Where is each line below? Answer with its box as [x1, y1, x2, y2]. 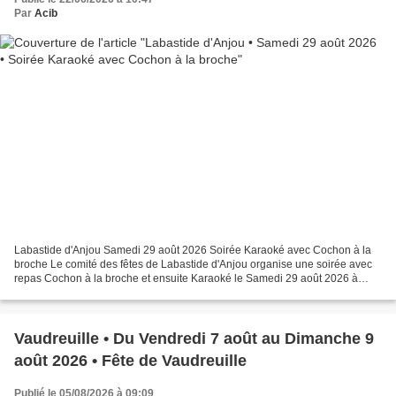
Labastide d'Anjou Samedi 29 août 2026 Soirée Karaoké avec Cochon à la [14, 243, 371, 256]
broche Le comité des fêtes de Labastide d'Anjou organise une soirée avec [14, 257, 372, 270]
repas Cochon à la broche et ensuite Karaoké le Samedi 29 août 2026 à [14, 271, 358, 285]
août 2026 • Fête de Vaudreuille [14, 351, 247, 369]
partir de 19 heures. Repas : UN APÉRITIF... [14, 286, 223, 299]
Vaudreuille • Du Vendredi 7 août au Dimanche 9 [14, 329, 374, 347]
